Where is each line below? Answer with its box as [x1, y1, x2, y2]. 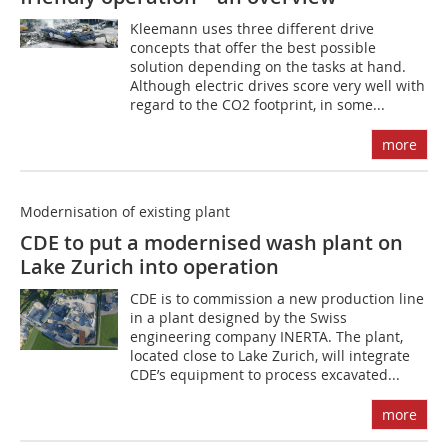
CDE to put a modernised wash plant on [20, 229, 403, 256]
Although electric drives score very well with [130, 76, 426, 95]
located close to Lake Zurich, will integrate [130, 346, 411, 365]
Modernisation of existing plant [20, 202, 230, 221]
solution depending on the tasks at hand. [130, 57, 407, 76]
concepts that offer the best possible [130, 38, 377, 57]
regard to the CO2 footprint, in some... [130, 95, 386, 114]
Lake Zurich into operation [20, 253, 279, 280]
